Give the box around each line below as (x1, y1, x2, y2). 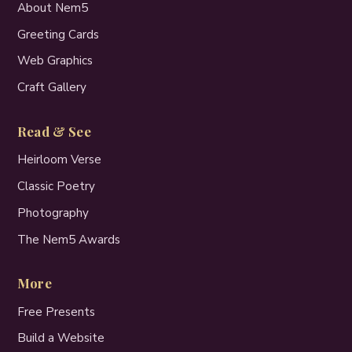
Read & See (17, 123, 91, 141)
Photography (17, 204, 89, 221)
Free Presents (17, 303, 95, 320)
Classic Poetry (17, 178, 95, 195)
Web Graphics (17, 53, 93, 69)
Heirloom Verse (17, 152, 101, 168)
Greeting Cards (17, 26, 99, 42)
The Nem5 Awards (17, 231, 120, 247)
